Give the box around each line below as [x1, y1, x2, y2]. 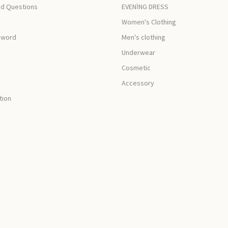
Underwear [122, 48, 155, 58]
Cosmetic [122, 63, 151, 73]
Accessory [122, 78, 154, 88]
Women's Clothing [122, 17, 176, 27]
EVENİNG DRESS [122, 2, 168, 12]
